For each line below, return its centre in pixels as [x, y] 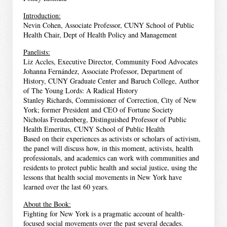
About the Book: [47, 204]
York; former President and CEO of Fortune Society [98, 109]
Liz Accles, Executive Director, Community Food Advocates [110, 61]
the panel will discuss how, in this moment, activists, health [108, 148]
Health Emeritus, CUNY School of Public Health [94, 129]
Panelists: [36, 52]
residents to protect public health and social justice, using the [110, 167]
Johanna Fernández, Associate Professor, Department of [103, 71]
